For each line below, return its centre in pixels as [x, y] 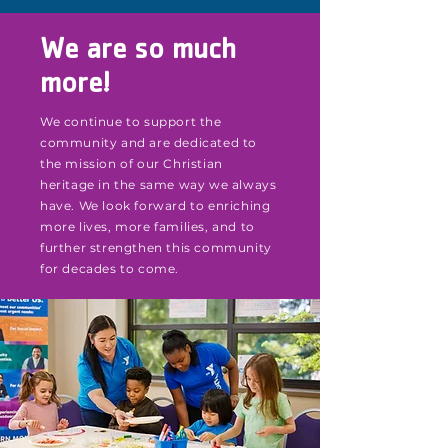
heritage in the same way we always [158, 184]
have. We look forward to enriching [155, 205]
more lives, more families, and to [147, 226]
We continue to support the [131, 121]
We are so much [138, 52]
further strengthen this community [156, 247]
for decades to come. [109, 268]
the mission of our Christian [131, 163]
